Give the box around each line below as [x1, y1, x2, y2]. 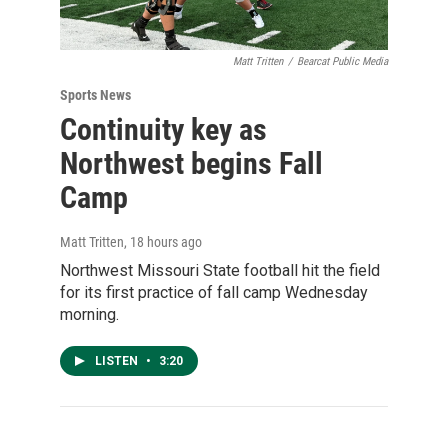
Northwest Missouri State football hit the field [60, 260, 380, 280]
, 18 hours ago [124, 233, 202, 250]
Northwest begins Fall [60, 145, 323, 181]
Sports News [60, 86, 131, 103]
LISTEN [95, 353, 141, 368]
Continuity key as [60, 111, 267, 147]
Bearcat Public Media [297, 54, 388, 68]
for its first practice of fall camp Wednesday [60, 282, 368, 302]
